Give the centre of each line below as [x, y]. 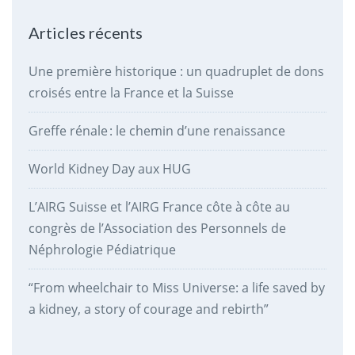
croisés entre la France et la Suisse [131, 92]
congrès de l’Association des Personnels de [157, 228]
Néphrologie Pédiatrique [102, 249]
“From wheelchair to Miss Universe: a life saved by [176, 287]
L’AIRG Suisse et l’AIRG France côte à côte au [159, 206]
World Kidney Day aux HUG [109, 168]
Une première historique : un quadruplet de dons [176, 71]
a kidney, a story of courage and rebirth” [148, 309]
